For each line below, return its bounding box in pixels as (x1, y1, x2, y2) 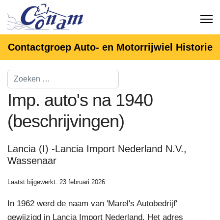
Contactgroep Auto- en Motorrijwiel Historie (7, 42, 213, 53)
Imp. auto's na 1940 (7, 90, 153, 110)
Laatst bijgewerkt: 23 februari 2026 (7, 178, 105, 186)
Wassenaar (7, 155, 56, 166)
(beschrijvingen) (7, 111, 124, 131)
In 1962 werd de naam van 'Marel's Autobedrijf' (7, 199, 177, 208)
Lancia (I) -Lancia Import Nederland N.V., (7, 143, 187, 154)
